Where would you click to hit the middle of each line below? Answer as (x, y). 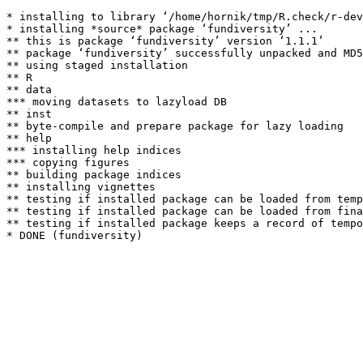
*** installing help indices (94, 150)
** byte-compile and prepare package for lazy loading (175, 126)
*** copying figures (68, 162)
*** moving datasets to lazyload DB (117, 102)
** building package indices (94, 175)
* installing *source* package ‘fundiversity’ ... (162, 29)
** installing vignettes (81, 187)
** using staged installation (97, 65)
